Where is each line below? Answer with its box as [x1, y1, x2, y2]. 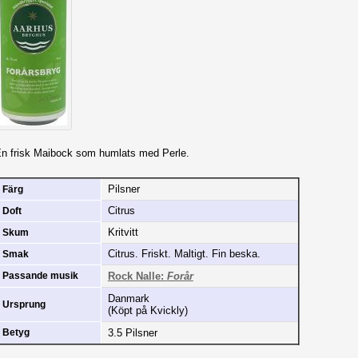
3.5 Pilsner [107, 326, 157, 339]
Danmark [107, 292, 149, 304]
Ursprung [2, 299, 46, 309]
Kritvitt [107, 225, 138, 238]
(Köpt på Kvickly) [107, 304, 188, 316]
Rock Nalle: [107, 269, 167, 282]
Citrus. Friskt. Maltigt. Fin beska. [107, 247, 261, 260]
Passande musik [2, 270, 78, 280]
